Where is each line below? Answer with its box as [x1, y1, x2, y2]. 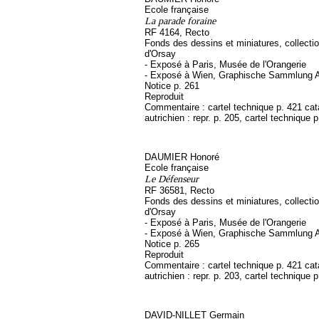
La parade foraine [145, 15, 216, 26]
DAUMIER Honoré [145, 152, 219, 162]
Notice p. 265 [145, 239, 199, 249]
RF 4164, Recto [145, 27, 209, 38]
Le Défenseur [145, 173, 199, 184]
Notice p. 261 [145, 80, 199, 91]
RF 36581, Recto [145, 185, 214, 196]
